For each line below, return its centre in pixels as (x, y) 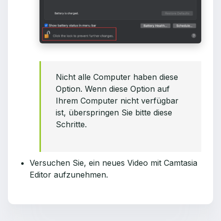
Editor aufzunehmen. (69, 174)
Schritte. (71, 124)
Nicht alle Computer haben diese (117, 77)
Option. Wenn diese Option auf (113, 89)
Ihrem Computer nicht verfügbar (117, 100)
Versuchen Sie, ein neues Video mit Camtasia (113, 163)
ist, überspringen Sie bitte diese (114, 112)
